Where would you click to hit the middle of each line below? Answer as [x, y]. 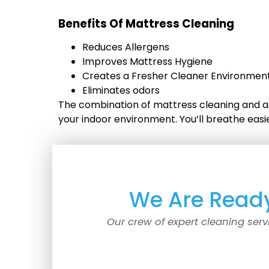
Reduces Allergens [126, 47]
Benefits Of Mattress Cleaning [146, 24]
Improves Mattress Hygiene [147, 62]
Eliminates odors [121, 91]
